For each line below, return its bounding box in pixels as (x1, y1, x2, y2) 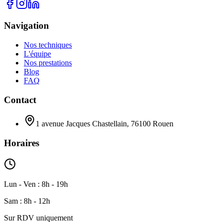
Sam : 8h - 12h (4, 196, 50, 205)
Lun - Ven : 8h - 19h (4, 179, 68, 188)
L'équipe (24, 50, 51, 58)
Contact (4, 94, 36, 105)
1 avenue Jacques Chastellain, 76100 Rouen (36, 119, 173, 128)
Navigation (4, 20, 49, 31)
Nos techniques (24, 41, 72, 50)
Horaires (4, 138, 39, 149)
